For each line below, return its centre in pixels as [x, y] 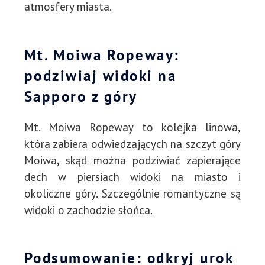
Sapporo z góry [81, 96]
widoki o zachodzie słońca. [88, 210]
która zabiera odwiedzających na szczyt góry [132, 143]
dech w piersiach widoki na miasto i [132, 177]
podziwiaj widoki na [100, 75]
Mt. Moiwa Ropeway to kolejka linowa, [132, 127]
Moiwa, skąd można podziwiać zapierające [132, 160]
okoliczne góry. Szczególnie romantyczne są [132, 193]
